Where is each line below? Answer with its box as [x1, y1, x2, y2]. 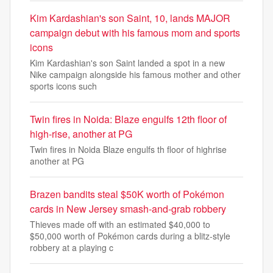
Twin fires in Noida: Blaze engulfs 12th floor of [30, 112, 227, 127]
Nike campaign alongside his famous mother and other [30, 68, 241, 81]
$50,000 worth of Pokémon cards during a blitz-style [30, 230, 230, 243]
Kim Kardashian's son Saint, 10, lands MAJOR [30, 11, 230, 26]
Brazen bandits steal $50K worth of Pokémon [30, 187, 224, 202]
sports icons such [30, 80, 97, 93]
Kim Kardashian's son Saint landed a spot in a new [30, 57, 225, 69]
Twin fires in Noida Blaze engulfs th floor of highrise [30, 143, 227, 156]
